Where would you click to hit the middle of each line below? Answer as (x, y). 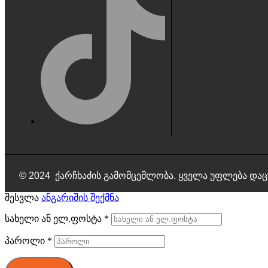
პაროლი (26, 240)
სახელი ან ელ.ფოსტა (54, 218)
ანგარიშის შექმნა (80, 197)
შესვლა (22, 197)
